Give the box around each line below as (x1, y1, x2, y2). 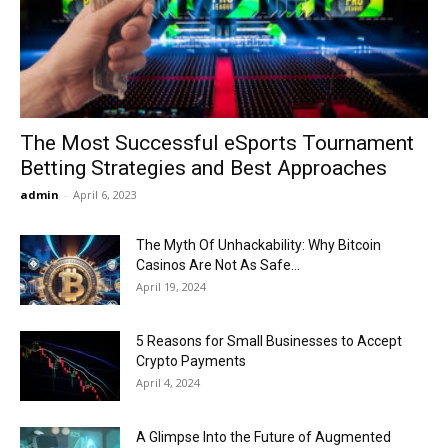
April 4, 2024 (136, 375, 200, 391)
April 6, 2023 (73, 187, 137, 203)
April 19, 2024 (136, 279, 206, 295)
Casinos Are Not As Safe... (136, 257, 300, 274)
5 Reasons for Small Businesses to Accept (136, 333, 402, 350)
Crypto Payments (136, 353, 246, 370)
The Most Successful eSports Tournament (20, 131, 414, 156)
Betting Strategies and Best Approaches (20, 156, 387, 181)
